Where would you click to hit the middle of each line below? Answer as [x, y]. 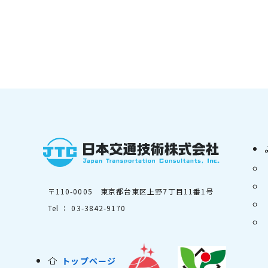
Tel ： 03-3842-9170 [87, 208]
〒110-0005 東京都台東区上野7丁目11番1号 [131, 191]
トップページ [89, 261]
